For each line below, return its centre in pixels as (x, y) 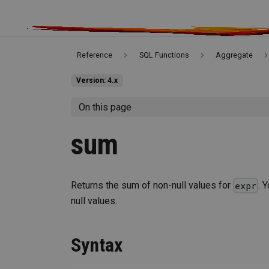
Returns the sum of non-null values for (152, 185)
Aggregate (234, 55)
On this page (105, 107)
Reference (95, 55)
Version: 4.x (97, 81)
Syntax (97, 245)
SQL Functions (164, 55)
